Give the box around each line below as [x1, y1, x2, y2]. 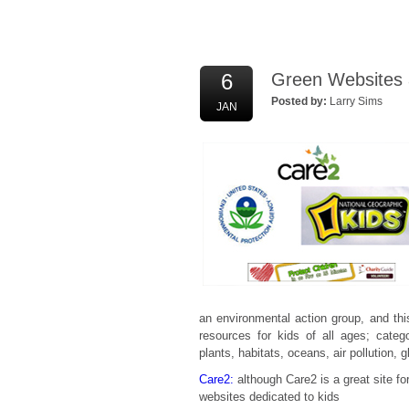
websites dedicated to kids [199, 390, 340, 404]
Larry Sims [330, 95, 383, 108]
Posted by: [271, 95, 327, 108]
